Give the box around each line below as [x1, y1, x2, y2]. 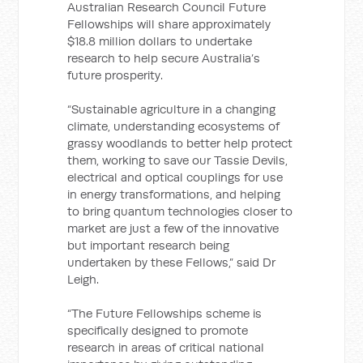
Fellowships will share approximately [67, 16, 271, 32]
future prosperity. [67, 67, 164, 83]
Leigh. [67, 271, 100, 287]
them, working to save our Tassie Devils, [67, 152, 288, 168]
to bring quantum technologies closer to [67, 203, 293, 219]
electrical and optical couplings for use [67, 169, 284, 185]
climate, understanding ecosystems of [67, 118, 280, 134]
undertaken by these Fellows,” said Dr [67, 254, 276, 270]
